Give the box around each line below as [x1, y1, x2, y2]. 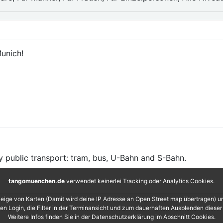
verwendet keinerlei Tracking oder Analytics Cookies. [65, 177, 215, 185]
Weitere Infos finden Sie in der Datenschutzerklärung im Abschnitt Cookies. [7, 213, 216, 221]
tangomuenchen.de [8, 177, 65, 185]
